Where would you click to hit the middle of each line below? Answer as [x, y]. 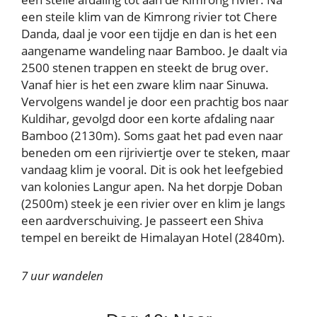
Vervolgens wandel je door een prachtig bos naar [155, 101]
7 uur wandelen [62, 275]
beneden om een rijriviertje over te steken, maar [156, 152]
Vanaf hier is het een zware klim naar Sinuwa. [145, 84]
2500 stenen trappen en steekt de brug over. [145, 67]
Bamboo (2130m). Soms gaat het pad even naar [152, 135]
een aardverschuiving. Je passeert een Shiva [142, 220]
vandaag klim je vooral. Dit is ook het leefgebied [152, 169]
